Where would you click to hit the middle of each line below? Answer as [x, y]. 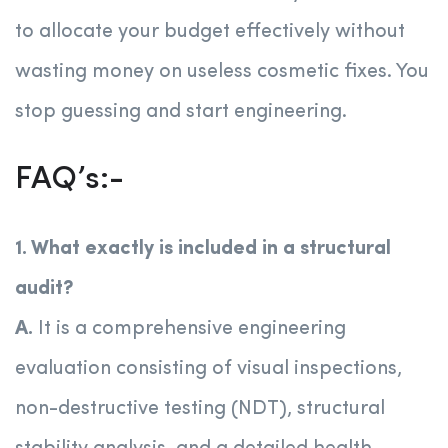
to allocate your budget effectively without [210, 32]
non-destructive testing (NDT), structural [200, 409]
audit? [44, 289]
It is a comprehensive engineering [192, 329]
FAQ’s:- [69, 180]
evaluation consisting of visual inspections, [208, 369]
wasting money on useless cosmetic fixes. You [222, 72]
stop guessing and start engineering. [181, 112]
